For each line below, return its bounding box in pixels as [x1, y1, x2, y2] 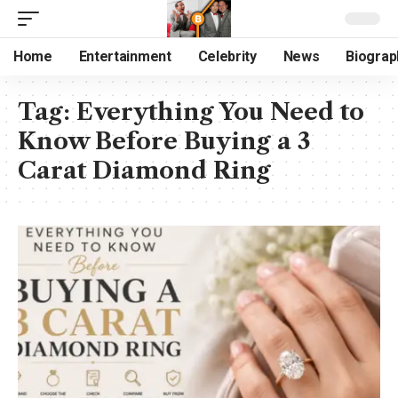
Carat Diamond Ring [18, 156, 271, 185]
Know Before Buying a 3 [18, 127, 311, 155]
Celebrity [197, 48, 257, 65]
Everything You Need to [76, 98, 364, 126]
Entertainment [78, 48, 171, 65]
